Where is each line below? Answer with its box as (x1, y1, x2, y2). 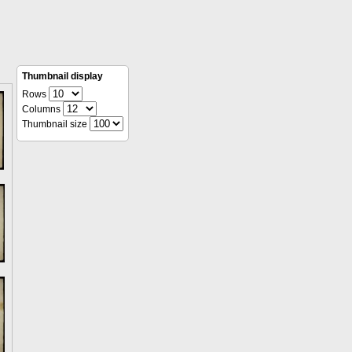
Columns (22, 104, 63, 115)
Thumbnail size (22, 119, 90, 130)
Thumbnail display (22, 71, 103, 82)
